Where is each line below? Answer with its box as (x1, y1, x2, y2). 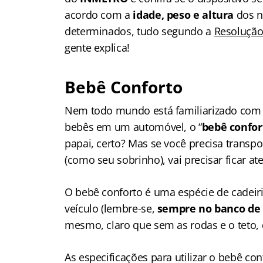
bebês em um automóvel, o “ (65, 120, 202, 134)
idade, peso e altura (130, 8, 237, 22)
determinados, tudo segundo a (65, 24, 214, 38)
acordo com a (65, 8, 130, 22)
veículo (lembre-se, (65, 201, 155, 215)
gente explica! (65, 41, 130, 55)
